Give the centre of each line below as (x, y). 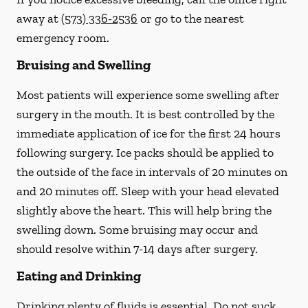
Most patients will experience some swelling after (148, 95)
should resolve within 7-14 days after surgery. (137, 249)
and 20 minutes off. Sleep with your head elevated (148, 191)
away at (39, 19)
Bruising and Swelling (84, 65)
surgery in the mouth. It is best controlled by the (145, 114)
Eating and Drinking (79, 276)
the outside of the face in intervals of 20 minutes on (152, 172)
